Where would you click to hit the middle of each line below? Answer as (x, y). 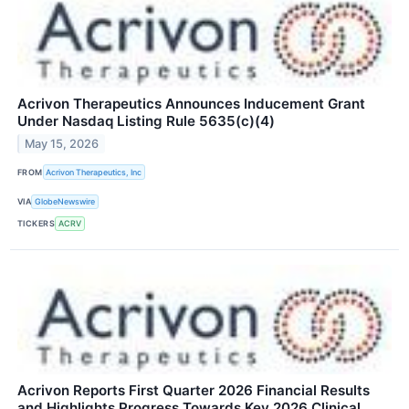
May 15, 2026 (62, 144)
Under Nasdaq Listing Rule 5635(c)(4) (146, 121)
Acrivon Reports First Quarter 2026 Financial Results (194, 390)
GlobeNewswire (65, 202)
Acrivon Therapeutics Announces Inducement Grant (191, 104)
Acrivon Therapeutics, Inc (94, 172)
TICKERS (37, 224)
